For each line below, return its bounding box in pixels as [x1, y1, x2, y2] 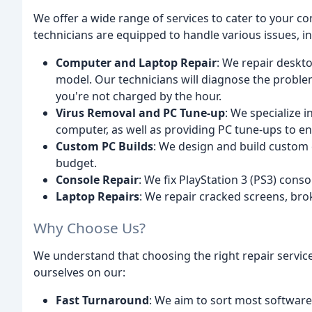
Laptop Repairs [56, 188, 139, 204]
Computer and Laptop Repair [56, 54, 217, 70]
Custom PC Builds [56, 138, 153, 154]
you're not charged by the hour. [56, 88, 221, 104]
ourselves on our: [33, 264, 125, 280]
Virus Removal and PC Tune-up [56, 104, 225, 120]
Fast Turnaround [56, 292, 149, 308]
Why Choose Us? [33, 217, 146, 237]
